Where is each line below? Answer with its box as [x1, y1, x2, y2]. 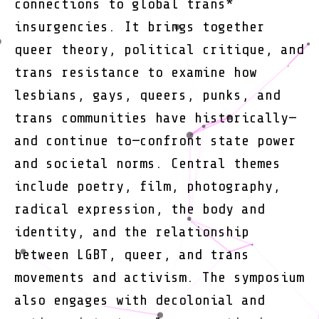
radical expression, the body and [14, 200, 265, 217]
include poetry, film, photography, [14, 177, 281, 194]
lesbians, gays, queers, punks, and [14, 86, 281, 103]
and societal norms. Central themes [14, 155, 281, 172]
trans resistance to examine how [14, 63, 257, 80]
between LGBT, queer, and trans [14, 246, 249, 263]
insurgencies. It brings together [14, 18, 265, 35]
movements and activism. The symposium [14, 268, 304, 286]
